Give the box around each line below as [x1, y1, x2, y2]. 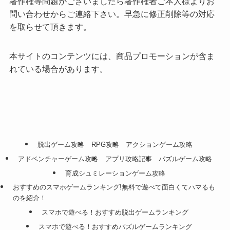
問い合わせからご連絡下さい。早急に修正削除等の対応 [9, 9, 215, 18]
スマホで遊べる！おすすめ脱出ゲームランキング [42, 208, 188, 216]
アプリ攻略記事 [105, 155, 152, 163]
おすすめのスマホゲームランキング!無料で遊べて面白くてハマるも [12, 183, 215, 191]
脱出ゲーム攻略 [37, 141, 85, 149]
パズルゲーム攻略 [158, 155, 212, 163]
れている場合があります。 [9, 64, 108, 73]
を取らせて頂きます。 [9, 22, 91, 31]
